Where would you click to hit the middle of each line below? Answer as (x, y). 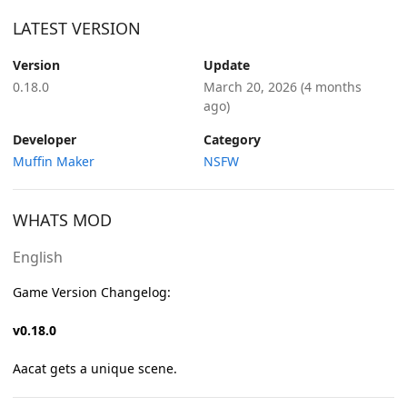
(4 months (331, 86)
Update (227, 65)
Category (232, 139)
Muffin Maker (54, 161)
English (38, 257)
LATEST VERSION (77, 28)
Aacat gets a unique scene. (95, 368)
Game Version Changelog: (92, 292)
